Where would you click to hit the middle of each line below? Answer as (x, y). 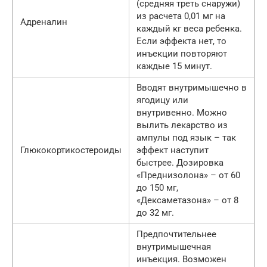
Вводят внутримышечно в (192, 88)
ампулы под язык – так (186, 138)
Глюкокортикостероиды (71, 150)
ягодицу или (162, 100)
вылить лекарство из (182, 125)
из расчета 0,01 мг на (181, 16)
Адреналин (44, 22)
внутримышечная (174, 247)
